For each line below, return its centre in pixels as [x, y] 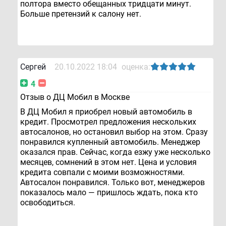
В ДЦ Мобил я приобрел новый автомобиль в [106, 112]
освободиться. [48, 203]
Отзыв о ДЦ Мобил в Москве [75, 97]
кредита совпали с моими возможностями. [102, 173]
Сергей [33, 67]
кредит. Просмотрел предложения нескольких [108, 122]
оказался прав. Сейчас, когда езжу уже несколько [115, 152]
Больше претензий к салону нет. [81, 14]
